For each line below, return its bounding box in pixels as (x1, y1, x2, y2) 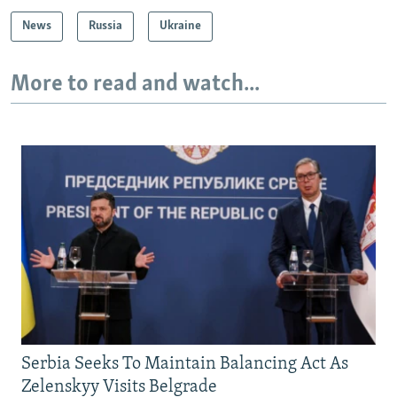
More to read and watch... (11, 72, 260, 97)
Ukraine (160, 19, 201, 33)
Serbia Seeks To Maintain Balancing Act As (21, 355, 348, 374)
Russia (89, 19, 122, 33)
